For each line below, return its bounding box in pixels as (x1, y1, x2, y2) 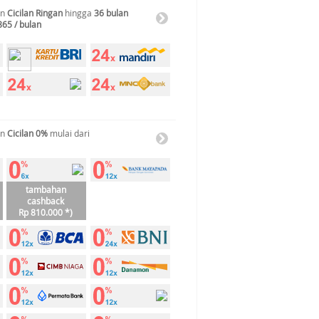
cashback (27, 195, 64, 206)
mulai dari (48, 127, 90, 139)
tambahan (25, 184, 66, 195)
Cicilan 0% (7, 127, 48, 139)
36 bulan (94, 7, 128, 19)
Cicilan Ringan (7, 7, 63, 19)
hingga (63, 7, 94, 19)
